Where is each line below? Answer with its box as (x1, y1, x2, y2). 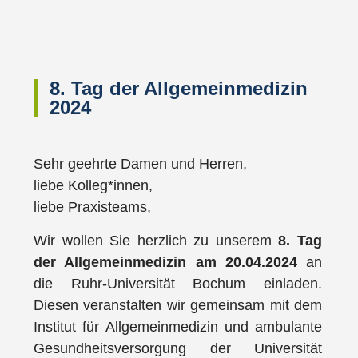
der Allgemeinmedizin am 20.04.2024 (34, 253, 297, 270)
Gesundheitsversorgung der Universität (34, 340, 322, 356)
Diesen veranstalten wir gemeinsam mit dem (34, 296, 322, 313)
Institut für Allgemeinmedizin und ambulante (34, 318, 322, 335)
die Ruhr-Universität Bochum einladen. (34, 275, 322, 292)
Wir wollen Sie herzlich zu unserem (34, 232, 279, 249)
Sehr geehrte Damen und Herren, (34, 156, 247, 173)
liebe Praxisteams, (34, 199, 151, 216)
